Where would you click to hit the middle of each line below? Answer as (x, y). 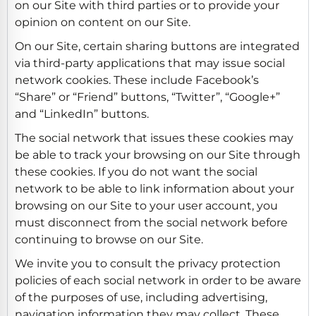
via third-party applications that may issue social (150, 63)
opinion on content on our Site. (103, 22)
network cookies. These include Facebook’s (137, 80)
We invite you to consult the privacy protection (148, 263)
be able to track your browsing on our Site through (158, 154)
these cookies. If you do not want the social (136, 171)
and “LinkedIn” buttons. (82, 114)
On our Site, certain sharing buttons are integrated (157, 46)
